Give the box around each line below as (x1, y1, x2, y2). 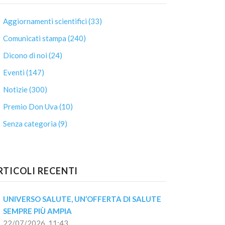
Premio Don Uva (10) (3, 102, 73, 111)
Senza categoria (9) (3, 119, 67, 128)
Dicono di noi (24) (3, 51, 62, 60)
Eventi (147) (3, 68, 44, 77)
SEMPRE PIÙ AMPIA (3, 206, 72, 215)
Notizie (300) (3, 85, 47, 94)
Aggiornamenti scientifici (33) (3, 17, 102, 26)
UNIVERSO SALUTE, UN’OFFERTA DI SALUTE (3, 194, 163, 203)
